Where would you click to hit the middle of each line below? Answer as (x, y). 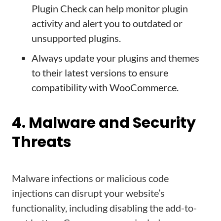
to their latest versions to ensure (100, 73)
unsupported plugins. (76, 38)
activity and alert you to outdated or (107, 23)
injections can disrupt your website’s (88, 193)
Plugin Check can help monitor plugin (110, 8)
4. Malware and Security (104, 123)
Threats (42, 142)
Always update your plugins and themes (115, 58)
